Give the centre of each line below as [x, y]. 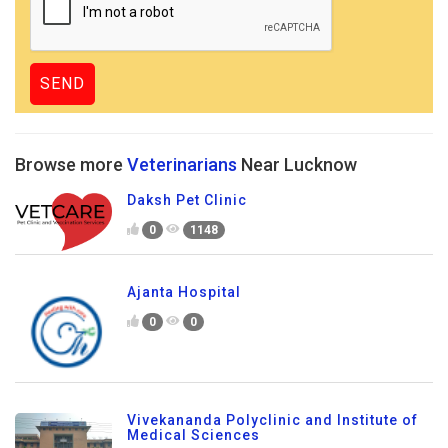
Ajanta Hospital [184, 291]
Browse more [71, 164]
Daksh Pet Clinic [187, 200]
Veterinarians [182, 164]
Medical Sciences [193, 434]
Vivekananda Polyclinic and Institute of [272, 419]
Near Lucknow [297, 164]
